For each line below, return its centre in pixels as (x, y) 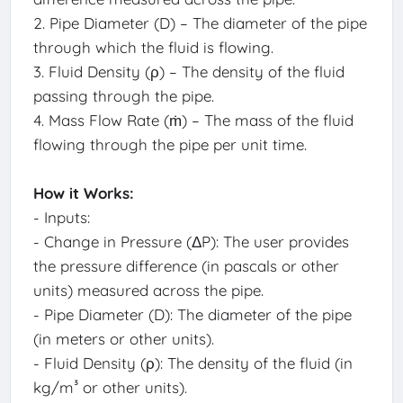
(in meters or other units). (123, 339)
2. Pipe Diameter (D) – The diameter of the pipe (200, 23)
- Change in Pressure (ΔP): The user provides (191, 242)
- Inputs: (61, 218)
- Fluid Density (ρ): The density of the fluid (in (193, 363)
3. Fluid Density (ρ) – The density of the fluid (188, 72)
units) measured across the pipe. (148, 291)
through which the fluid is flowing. (153, 48)
